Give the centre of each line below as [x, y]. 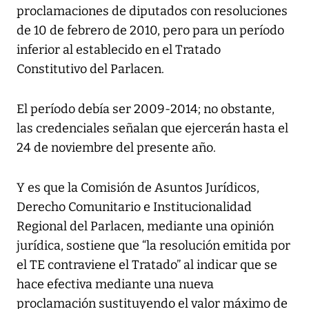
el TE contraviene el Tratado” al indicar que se [147, 265]
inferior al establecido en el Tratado [119, 50]
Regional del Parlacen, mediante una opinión [145, 227]
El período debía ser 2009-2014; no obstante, [146, 109]
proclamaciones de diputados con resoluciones [152, 11]
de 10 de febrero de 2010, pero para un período [150, 31]
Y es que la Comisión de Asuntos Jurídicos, [138, 188]
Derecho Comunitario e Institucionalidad [134, 207]
